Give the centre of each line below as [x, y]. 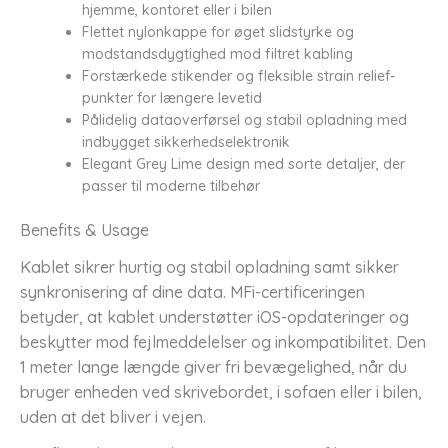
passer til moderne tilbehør [171, 185]
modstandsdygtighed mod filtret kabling [217, 53]
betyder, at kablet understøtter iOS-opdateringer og [214, 316]
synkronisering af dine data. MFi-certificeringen [192, 291]
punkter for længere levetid [172, 97]
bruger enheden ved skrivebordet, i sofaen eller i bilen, [221, 391]
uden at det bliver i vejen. [113, 416]
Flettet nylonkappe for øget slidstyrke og [218, 31]
